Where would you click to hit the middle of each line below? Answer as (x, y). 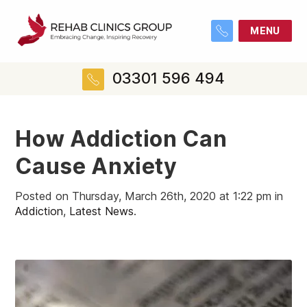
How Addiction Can (121, 139)
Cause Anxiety (96, 167)
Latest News (102, 211)
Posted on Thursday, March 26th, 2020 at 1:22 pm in (149, 196)
